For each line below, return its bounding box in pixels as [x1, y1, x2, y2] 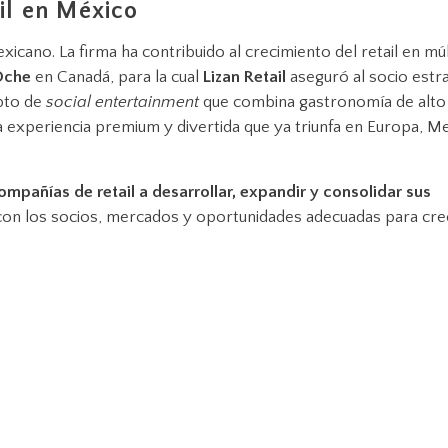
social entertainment [46, 92, 199, 111]
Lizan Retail [203, 67, 286, 86]
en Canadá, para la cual [31, 67, 203, 86]
